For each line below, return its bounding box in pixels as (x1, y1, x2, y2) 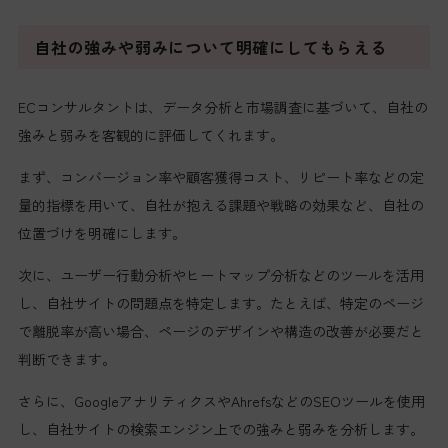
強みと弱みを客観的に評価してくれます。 (17, 124, 284, 145)
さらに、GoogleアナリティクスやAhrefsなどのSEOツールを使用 (17, 390, 425, 411)
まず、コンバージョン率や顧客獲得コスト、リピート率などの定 (17, 166, 424, 187)
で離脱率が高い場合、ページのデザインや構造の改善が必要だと (17, 320, 424, 341)
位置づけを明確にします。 (17, 222, 186, 243)
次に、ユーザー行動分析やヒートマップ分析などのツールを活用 (17, 264, 424, 285)
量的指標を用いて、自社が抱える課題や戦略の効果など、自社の (17, 194, 424, 215)
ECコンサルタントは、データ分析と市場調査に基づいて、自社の (17, 96, 428, 117)
